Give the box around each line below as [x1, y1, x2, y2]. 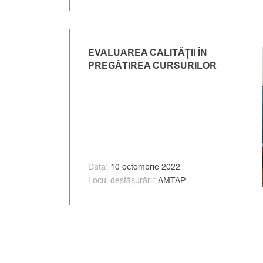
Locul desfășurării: [88, 175, 156, 185]
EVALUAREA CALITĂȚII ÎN [88, 46, 207, 58]
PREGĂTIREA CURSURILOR [88, 59, 217, 71]
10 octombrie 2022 [108, 161, 180, 171]
